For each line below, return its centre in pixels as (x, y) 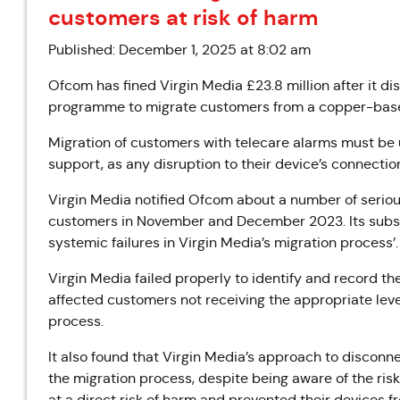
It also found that (105, 357)
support (75, 164)
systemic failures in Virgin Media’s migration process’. (223, 242)
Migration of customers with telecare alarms (193, 142)
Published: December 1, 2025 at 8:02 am (179, 50)
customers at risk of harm (183, 18)
